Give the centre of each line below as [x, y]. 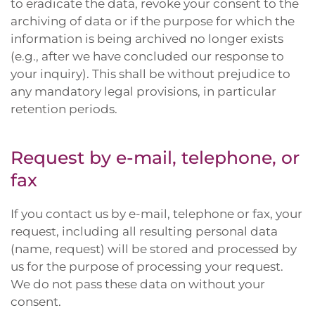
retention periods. [64, 109]
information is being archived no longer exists [147, 39]
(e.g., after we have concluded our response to [147, 56]
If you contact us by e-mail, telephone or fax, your [156, 214]
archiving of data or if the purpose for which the [153, 21]
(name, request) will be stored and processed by [154, 249]
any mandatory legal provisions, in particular [143, 91]
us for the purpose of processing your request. [147, 266]
